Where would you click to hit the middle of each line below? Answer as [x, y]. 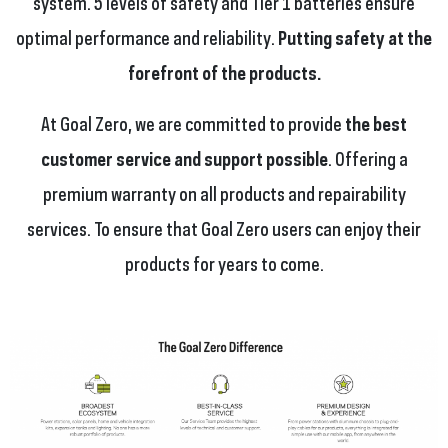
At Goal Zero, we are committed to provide [191, 122]
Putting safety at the [355, 36]
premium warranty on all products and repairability [224, 192]
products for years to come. [224, 262]
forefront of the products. [224, 71]
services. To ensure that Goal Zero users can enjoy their [224, 227]
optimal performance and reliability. [147, 36]
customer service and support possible [184, 157]
